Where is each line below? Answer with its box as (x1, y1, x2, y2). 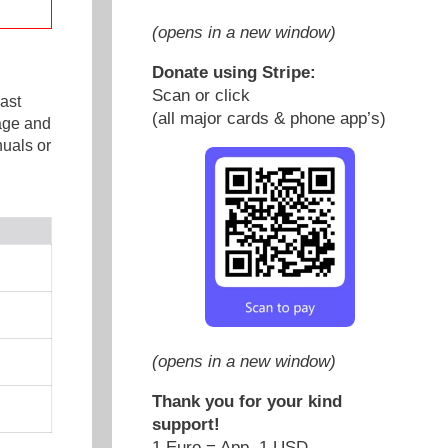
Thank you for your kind (152, 391, 342, 411)
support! (152, 414, 220, 434)
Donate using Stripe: (152, 62, 316, 82)
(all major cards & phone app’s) (152, 108, 386, 128)
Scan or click (152, 85, 250, 105)
